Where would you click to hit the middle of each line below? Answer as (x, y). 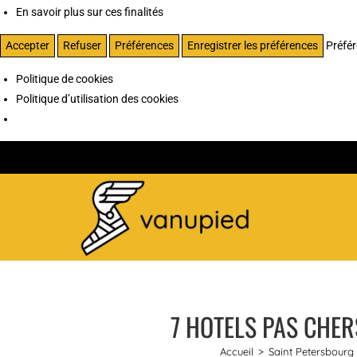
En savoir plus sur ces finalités (90, 12)
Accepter (27, 45)
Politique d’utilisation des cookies (97, 98)
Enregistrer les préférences (253, 45)
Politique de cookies (65, 78)
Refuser (82, 45)
